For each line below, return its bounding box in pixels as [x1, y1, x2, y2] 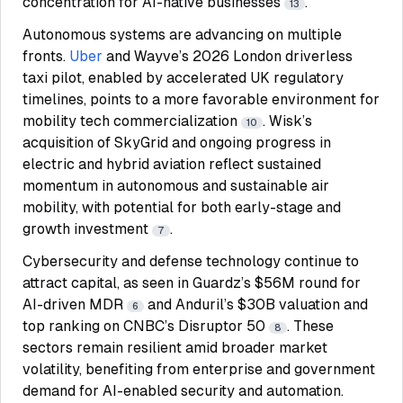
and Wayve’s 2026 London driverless [106, 48, 353, 65]
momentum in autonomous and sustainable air [22, 177, 329, 194]
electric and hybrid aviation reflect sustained [22, 156, 321, 173]
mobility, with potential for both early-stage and [22, 199, 341, 216]
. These [287, 318, 334, 335]
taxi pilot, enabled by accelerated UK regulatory [22, 69, 344, 86]
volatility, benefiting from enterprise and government [22, 361, 375, 378]
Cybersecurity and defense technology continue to [22, 253, 359, 270]
